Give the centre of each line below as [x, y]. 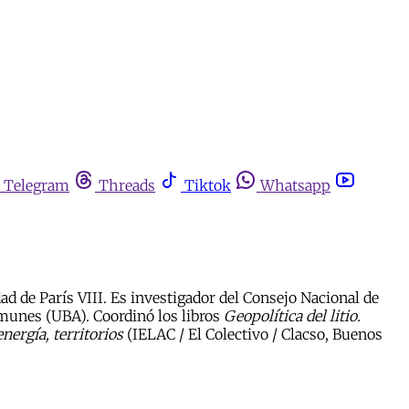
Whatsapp [295, 185]
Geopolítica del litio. [292, 315]
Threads [127, 185]
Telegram [37, 185]
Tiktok [208, 185]
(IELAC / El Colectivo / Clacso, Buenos [253, 334]
